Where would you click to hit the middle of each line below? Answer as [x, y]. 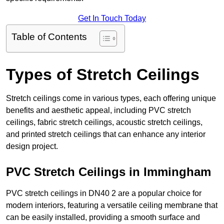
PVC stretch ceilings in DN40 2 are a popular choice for [104, 193]
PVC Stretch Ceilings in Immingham [108, 172]
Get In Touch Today [112, 18]
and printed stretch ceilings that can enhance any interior [106, 134]
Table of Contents [49, 37]
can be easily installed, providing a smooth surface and [103, 217]
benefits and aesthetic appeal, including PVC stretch [98, 110]
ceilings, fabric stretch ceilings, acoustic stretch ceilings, [104, 122]
